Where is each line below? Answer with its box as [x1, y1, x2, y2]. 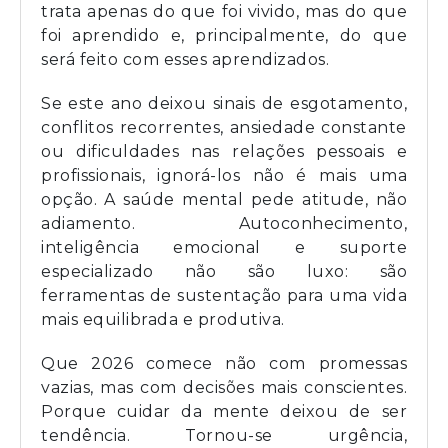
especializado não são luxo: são [41, 261, 407, 281]
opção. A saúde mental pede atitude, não [41, 189, 407, 209]
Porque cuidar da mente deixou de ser [41, 401, 407, 421]
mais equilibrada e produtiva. [41, 309, 285, 329]
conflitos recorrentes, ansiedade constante [41, 117, 407, 137]
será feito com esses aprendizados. [41, 49, 329, 69]
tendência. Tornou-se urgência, [41, 425, 407, 445]
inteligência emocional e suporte [41, 237, 407, 257]
